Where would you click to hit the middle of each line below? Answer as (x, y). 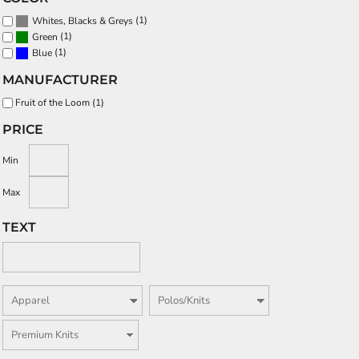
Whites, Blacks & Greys (83, 21)
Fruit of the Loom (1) (60, 102)
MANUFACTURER (60, 80)
